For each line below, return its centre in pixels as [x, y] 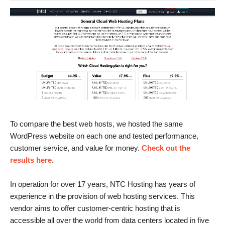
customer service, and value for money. [76, 148]
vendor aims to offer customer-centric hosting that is [95, 208]
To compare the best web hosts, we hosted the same [96, 124]
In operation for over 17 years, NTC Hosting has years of [103, 184]
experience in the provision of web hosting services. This [102, 196]
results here [31, 160]
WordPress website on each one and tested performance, [104, 136]
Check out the [166, 148]
